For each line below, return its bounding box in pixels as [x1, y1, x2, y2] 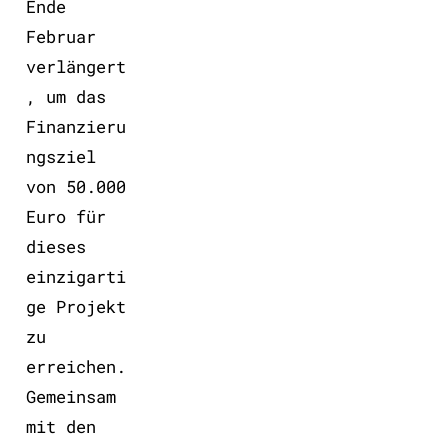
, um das [25, 84, 106, 108]
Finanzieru [25, 114, 126, 138]
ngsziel [25, 144, 96, 168]
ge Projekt [25, 294, 126, 318]
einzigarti [25, 264, 126, 288]
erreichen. [25, 354, 126, 378]
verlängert [25, 54, 126, 78]
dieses [25, 234, 86, 258]
